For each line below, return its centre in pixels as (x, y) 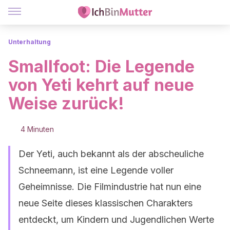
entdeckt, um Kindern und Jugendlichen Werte (116, 219)
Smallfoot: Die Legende (101, 66)
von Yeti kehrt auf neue (101, 85)
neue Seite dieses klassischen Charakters (106, 203)
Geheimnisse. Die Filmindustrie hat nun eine (110, 187)
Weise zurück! (66, 103)
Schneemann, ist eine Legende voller (96, 170)
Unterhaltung (30, 42)
